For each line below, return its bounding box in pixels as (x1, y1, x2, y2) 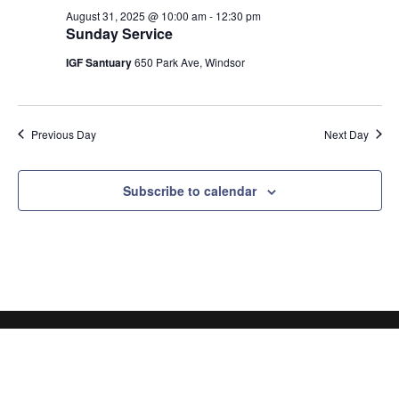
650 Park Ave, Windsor (134, 53, 245, 69)
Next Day (323, 126, 369, 142)
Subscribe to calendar (123, 181, 256, 199)
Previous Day (30, 126, 96, 142)
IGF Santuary (65, 53, 134, 70)
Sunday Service (65, 22, 173, 44)
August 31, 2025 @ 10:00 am (65, 7, 207, 23)
